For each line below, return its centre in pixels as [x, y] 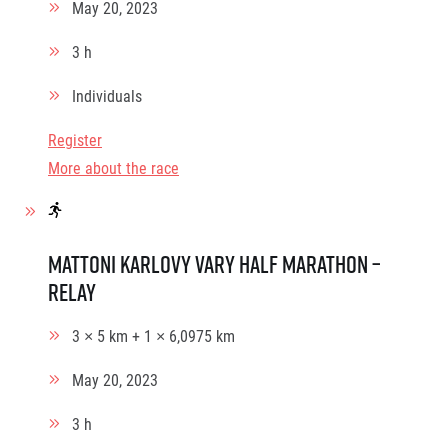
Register [75, 139]
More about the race [113, 167]
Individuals [107, 95]
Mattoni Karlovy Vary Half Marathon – [214, 264]
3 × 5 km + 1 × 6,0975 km [153, 335]
